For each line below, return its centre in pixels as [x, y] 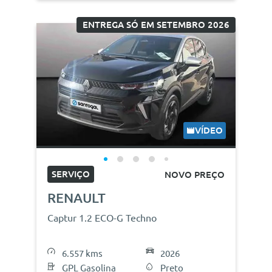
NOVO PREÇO [195, 175]
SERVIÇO [71, 174]
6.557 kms [82, 253]
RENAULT [76, 197]
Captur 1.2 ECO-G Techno [102, 218]
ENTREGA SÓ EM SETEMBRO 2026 [156, 24]
